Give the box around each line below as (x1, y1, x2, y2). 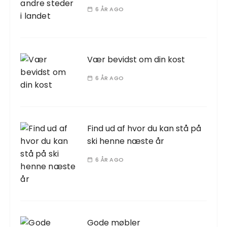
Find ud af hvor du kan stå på (87, 122, 202, 134)
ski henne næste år (87, 135, 165, 147)
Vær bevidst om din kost (87, 53, 185, 65)
